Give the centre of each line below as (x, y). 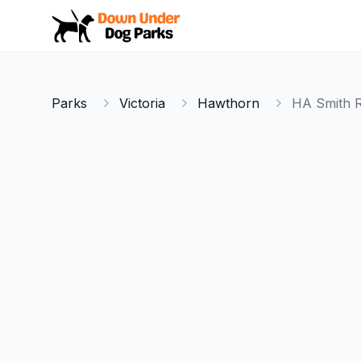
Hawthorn (228, 103)
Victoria (142, 103)
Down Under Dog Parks (124, 15)
